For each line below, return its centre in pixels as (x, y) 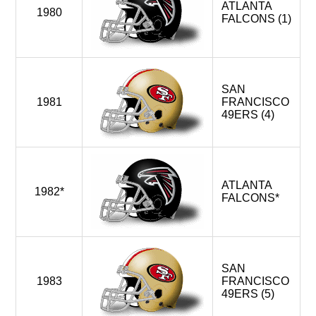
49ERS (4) (248, 115)
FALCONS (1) (256, 19)
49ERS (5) (248, 294)
